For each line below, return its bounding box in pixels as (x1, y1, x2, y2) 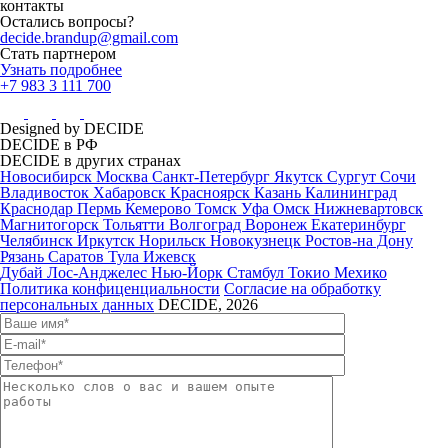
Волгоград (169, 216, 245, 233)
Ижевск (143, 248, 196, 265)
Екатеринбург (311, 216, 406, 233)
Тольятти (103, 216, 169, 233)
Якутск (274, 168, 327, 185)
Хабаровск (93, 184, 170, 201)
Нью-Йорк (151, 264, 227, 281)
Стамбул (227, 264, 288, 281)
